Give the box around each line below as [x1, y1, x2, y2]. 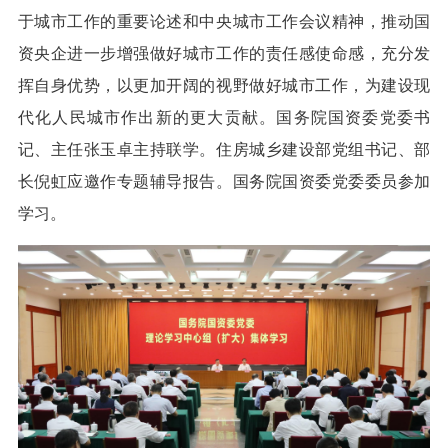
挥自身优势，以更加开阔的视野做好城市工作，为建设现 [17, 77, 431, 95]
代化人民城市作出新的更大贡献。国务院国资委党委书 [17, 109, 431, 127]
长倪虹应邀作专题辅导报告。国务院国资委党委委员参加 [17, 173, 431, 191]
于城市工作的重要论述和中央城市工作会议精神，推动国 [17, 13, 431, 31]
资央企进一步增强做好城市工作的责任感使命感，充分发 [17, 45, 431, 63]
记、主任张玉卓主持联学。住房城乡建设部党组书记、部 [17, 141, 431, 159]
